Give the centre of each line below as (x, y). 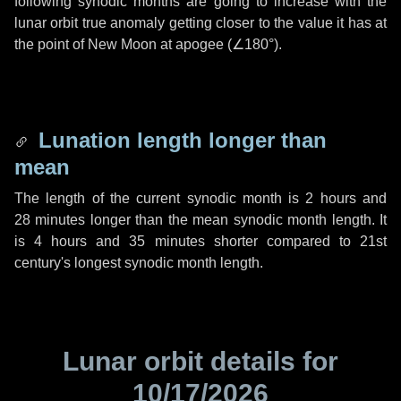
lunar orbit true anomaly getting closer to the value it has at (200, 23)
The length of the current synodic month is (160, 198)
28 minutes (50, 220)
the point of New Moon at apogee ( (123, 44)
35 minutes (167, 241)
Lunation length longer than (179, 140)
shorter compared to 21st (296, 241)
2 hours (331, 198)
